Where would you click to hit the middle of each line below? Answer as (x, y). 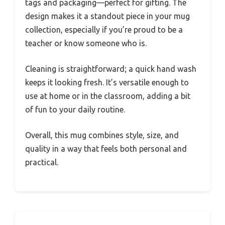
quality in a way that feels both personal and (106, 148)
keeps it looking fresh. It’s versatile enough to (107, 82)
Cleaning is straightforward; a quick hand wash (111, 69)
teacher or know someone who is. (86, 43)
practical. (42, 162)
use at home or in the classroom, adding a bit (108, 96)
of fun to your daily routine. (75, 109)
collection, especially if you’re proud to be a (104, 29)
